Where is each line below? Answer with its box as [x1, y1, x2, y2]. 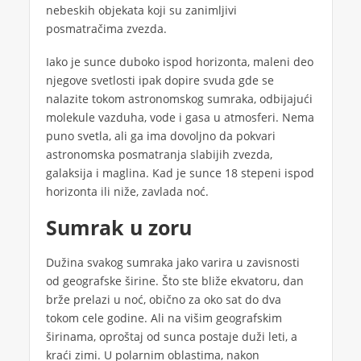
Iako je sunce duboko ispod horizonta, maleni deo [45, 53, 313, 69]
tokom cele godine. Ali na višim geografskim [45, 309, 282, 326]
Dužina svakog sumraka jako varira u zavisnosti [45, 254, 300, 270]
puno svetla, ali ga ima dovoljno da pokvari [45, 127, 276, 143]
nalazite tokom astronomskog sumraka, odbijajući [45, 90, 313, 106]
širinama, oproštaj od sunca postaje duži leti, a [45, 328, 297, 344]
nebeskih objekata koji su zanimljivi [45, 2, 237, 18]
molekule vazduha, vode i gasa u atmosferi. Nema [45, 109, 314, 125]
